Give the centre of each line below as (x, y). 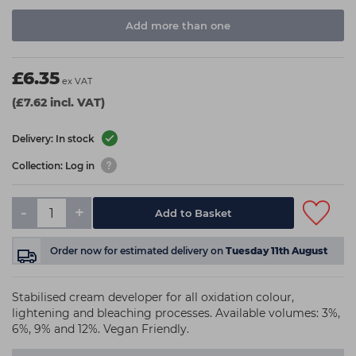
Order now (77, 251)
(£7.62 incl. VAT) (58, 103)
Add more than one (178, 25)
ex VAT (77, 81)
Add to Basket (194, 213)
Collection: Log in (54, 166)
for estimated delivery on (165, 251)
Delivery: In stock (54, 139)
